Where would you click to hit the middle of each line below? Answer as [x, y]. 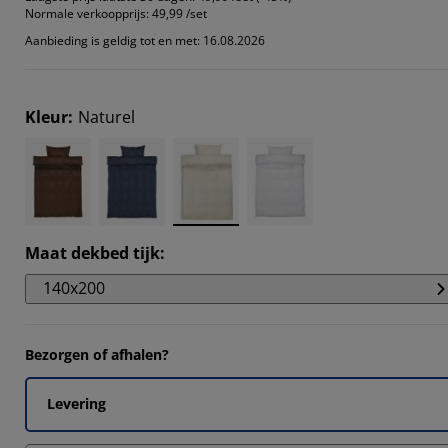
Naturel [106, 116]
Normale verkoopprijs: [87, 13]
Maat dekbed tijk [92, 252]
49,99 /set [179, 13]
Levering [76, 403]
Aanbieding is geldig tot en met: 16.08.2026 [145, 40]
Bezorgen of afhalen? [97, 354]
